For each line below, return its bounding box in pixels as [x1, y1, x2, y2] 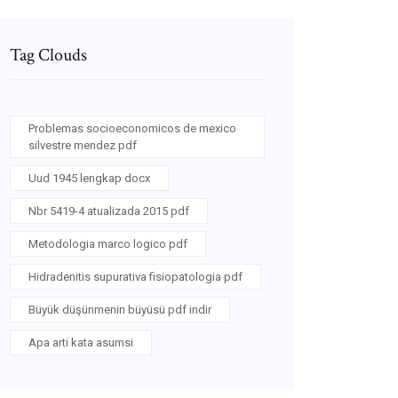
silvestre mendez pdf [28, 139, 137, 152]
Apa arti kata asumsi [28, 336, 133, 349]
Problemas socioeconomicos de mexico [28, 122, 236, 135]
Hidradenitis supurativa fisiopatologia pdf [28, 270, 243, 283]
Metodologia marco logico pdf [28, 237, 187, 251]
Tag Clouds [10, 44, 87, 67]
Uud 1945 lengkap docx [28, 171, 150, 185]
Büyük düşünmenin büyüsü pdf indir [28, 303, 211, 316]
